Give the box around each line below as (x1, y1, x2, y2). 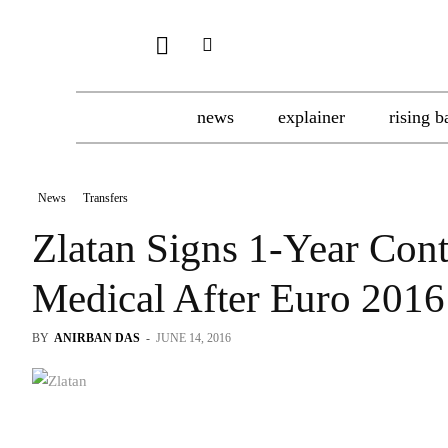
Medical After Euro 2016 (32, 275, 445, 321)
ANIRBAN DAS (54, 331, 140, 345)
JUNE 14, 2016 (156, 331, 231, 345)
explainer (278, 107, 345, 127)
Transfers (83, 191, 128, 205)
